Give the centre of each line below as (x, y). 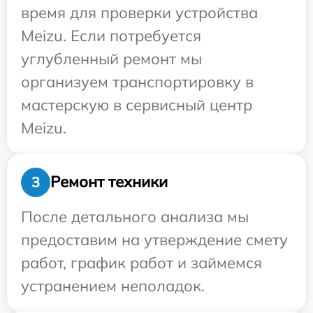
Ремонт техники (109, 182)
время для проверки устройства (139, 12)
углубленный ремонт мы (111, 58)
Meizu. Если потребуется (111, 35)
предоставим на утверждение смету (154, 239)
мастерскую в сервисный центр (137, 104)
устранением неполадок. (113, 285)
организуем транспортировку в (137, 81)
